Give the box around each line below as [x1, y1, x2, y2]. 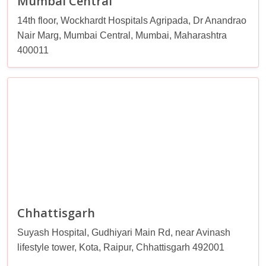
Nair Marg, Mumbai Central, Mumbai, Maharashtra [17, 30, 227, 40]
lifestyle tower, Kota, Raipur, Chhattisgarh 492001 [17, 242, 224, 252]
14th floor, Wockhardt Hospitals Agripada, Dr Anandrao [17, 15, 246, 26]
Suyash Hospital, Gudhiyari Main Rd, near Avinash [17, 227, 230, 237]
